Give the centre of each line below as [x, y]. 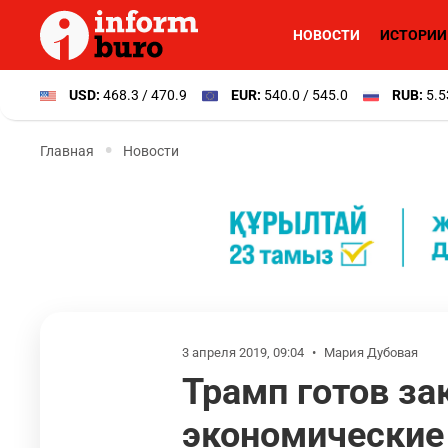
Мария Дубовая [371, 352]
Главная [67, 150]
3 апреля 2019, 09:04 [244, 352]
